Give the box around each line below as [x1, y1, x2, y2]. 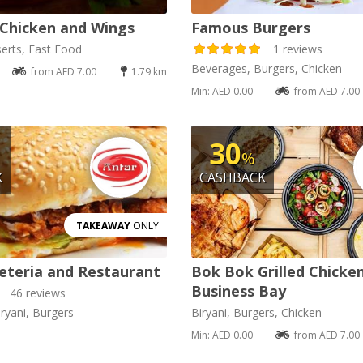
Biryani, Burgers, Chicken [190, 304, 322, 320]
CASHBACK [199, 168, 266, 186]
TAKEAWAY [75, 218, 130, 233]
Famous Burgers [190, 17, 310, 37]
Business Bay [190, 280, 286, 301]
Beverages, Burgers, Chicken [190, 60, 342, 76]
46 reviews [9, 284, 66, 301]
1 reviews [272, 41, 322, 57]
